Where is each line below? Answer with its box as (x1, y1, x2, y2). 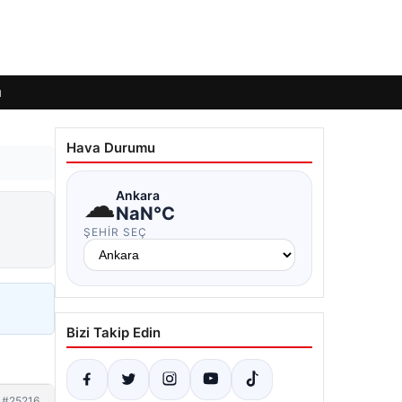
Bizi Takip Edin (66, 324, 161, 341)
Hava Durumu (66, 139, 155, 156)
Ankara (116, 187, 160, 203)
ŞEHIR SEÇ (83, 225, 147, 239)
